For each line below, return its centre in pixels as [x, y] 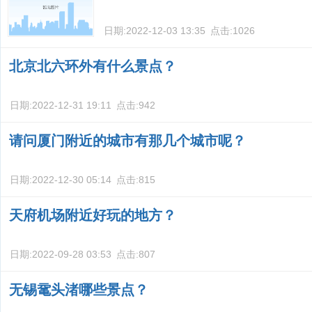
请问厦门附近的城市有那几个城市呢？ [127, 141]
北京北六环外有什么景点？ [93, 66]
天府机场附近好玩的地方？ [93, 215]
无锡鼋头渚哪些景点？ [79, 290]
